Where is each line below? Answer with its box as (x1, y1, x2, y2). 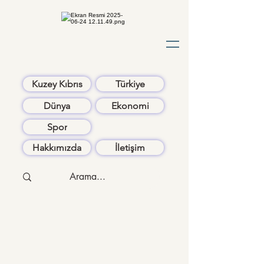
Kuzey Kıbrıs (31, 78, 82, 90)
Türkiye (115, 78, 145, 90)
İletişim (115, 142, 145, 153)
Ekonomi (111, 100, 149, 111)
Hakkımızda (32, 142, 81, 153)
